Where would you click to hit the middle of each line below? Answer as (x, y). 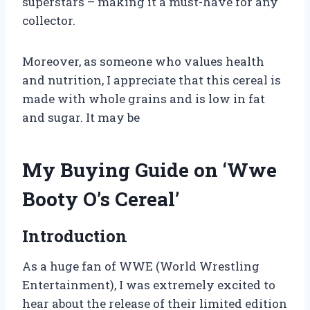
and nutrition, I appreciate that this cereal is (152, 80)
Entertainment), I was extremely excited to (149, 285)
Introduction (75, 236)
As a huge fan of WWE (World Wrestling (141, 266)
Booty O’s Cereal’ (101, 199)
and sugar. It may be (81, 118)
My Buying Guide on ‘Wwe (149, 170)
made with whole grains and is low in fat (144, 99)
